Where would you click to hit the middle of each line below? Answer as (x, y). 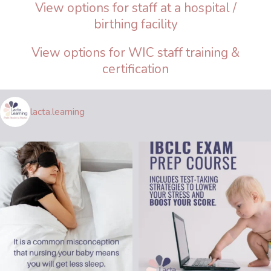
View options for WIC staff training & (135, 53)
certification (135, 69)
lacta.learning (57, 112)
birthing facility (135, 24)
